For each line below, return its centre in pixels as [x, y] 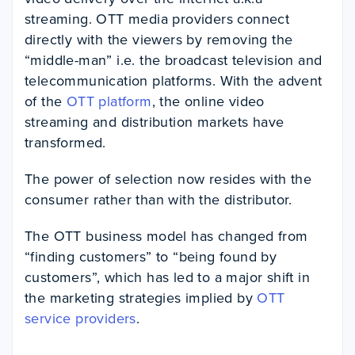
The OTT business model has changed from [166, 236]
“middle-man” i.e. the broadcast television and [174, 60]
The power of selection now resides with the [168, 179]
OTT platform [109, 101]
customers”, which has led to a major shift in [167, 277]
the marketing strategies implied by [141, 298]
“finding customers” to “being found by [151, 256]
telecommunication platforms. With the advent [174, 80]
